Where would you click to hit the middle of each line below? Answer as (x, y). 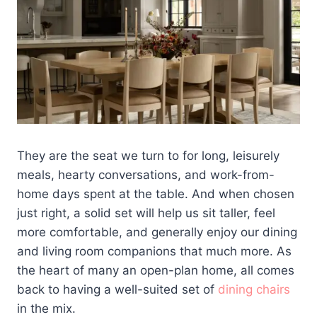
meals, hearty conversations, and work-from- (146, 175)
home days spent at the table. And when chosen (156, 194)
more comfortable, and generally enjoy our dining (157, 232)
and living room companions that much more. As (154, 252)
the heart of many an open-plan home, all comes (156, 271)
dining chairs (254, 290)
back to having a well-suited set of (117, 290)
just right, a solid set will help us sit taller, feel (146, 213)
